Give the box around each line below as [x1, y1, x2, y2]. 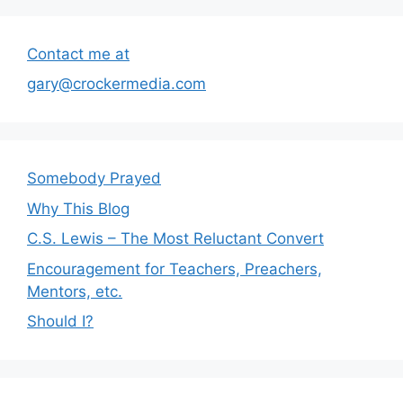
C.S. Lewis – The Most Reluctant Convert [27, 229, 324, 247]
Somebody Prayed [27, 169, 161, 187]
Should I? [27, 312, 94, 330]
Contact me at [27, 44, 130, 63]
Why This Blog [27, 199, 130, 218]
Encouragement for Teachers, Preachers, [27, 259, 322, 278]
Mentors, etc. [27, 282, 122, 300]
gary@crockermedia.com [27, 75, 206, 93]
